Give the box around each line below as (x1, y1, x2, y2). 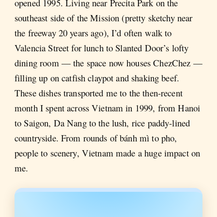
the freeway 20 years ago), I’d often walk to (15, 26, 172, 39)
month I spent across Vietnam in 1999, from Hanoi (15, 101, 201, 114)
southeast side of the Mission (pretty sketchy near (15, 11, 193, 24)
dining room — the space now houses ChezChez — (15, 56, 202, 69)
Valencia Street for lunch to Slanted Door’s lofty (15, 41, 189, 54)
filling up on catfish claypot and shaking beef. (15, 71, 180, 84)
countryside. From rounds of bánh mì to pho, (15, 131, 177, 144)
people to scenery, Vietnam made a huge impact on (15, 146, 201, 159)
